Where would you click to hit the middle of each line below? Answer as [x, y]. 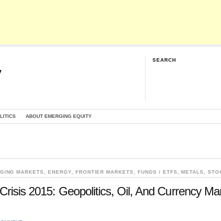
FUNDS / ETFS [158, 172]
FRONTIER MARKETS [105, 172]
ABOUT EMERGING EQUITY [59, 116]
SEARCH [164, 60]
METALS [193, 172]
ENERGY [60, 172]
